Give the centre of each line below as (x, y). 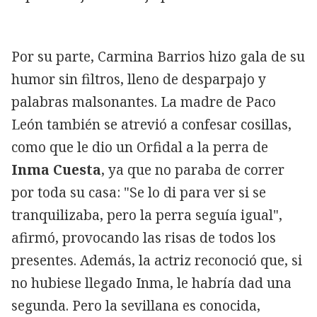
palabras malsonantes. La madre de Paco (144, 102)
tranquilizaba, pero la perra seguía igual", (147, 215)
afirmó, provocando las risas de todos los (144, 237)
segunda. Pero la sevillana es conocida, (136, 305)
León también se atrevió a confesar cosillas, (151, 124)
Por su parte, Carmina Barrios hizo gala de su (158, 56)
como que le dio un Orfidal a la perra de (140, 147)
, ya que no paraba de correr (193, 169)
